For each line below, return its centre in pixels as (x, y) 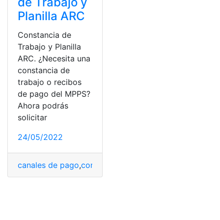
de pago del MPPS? (54, 94)
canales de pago (48, 165)
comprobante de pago (123, 165)
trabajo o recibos (50, 82)
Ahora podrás (43, 105)
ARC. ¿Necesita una (54, 58)
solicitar (32, 117)
